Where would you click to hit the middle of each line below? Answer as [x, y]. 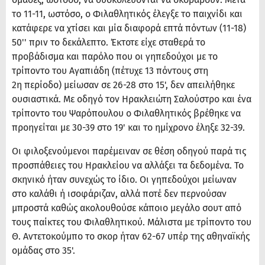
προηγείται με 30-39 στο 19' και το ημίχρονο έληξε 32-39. [131, 128]
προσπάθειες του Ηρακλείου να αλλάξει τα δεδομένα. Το [128, 166]
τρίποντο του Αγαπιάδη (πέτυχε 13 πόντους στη [110, 71]
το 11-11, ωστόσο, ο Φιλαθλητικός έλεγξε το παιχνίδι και [127, 14]
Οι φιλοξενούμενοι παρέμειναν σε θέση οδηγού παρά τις [129, 151]
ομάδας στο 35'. [43, 251]
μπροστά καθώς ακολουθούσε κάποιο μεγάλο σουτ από [127, 208]
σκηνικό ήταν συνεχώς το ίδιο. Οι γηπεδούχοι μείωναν [124, 180]
